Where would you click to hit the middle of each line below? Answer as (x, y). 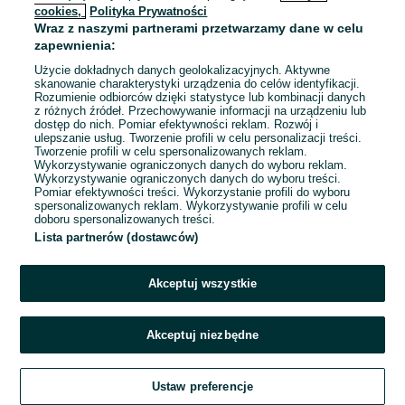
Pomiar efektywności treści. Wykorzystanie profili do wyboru (193, 192)
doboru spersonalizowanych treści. (125, 219)
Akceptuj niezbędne (202, 335)
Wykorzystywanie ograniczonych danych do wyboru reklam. (191, 165)
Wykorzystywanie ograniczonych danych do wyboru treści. (188, 179)
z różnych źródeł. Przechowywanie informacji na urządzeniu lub (201, 111)
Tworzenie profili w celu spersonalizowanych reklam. (171, 151)
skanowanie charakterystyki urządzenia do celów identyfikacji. (198, 84)
